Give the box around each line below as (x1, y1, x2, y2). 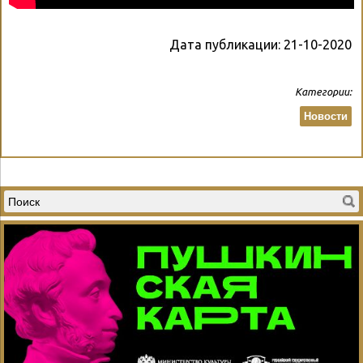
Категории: (295, 86, 352, 98)
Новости (304, 110, 348, 123)
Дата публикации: (169, 37, 284, 53)
